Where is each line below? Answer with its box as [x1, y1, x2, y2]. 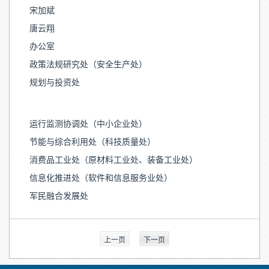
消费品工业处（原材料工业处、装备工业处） [29, 153, 198, 165]
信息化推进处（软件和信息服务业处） [29, 171, 172, 183]
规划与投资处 [29, 75, 80, 88]
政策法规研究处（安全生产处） [29, 57, 147, 70]
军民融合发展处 [29, 189, 88, 201]
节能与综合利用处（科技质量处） [29, 134, 156, 147]
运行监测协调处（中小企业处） [29, 116, 147, 129]
